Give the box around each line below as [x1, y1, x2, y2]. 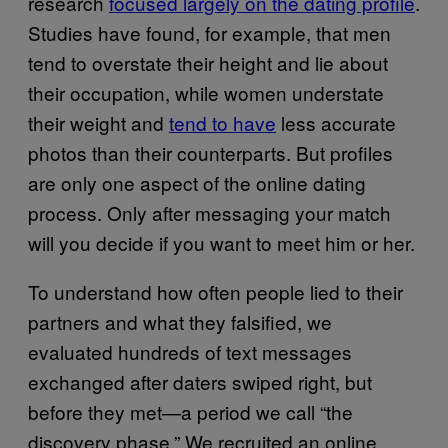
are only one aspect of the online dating [28, 168, 366, 196]
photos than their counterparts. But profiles [28, 138, 393, 166]
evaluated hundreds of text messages [28, 337, 352, 365]
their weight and [28, 108, 169, 136]
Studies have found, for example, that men [28, 18, 391, 46]
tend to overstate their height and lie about [28, 48, 388, 76]
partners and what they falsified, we [28, 307, 332, 335]
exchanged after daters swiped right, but [28, 367, 372, 395]
